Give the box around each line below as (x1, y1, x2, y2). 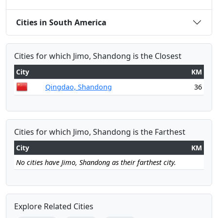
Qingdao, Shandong (45, 82, 112, 91)
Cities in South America (16, 17, 107, 28)
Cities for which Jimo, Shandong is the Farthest (14, 127, 185, 137)
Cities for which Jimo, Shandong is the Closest (14, 51, 182, 61)
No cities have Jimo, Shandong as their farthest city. (16, 158, 176, 167)
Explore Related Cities (14, 201, 93, 212)
